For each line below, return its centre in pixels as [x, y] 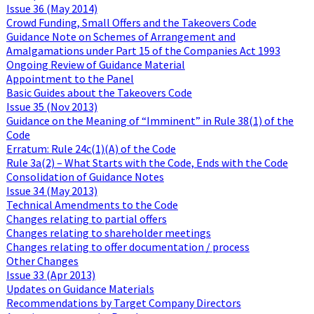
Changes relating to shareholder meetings [108, 232]
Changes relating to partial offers [86, 218]
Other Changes [42, 260]
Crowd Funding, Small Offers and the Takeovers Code [131, 22]
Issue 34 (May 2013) [52, 190]
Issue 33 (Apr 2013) [50, 274]
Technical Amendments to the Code [92, 204]
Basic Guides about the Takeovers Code [99, 92]
